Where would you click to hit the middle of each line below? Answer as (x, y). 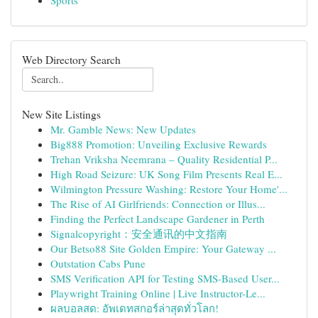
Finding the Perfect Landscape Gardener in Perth (158, 219)
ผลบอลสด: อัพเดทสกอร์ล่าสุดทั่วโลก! (135, 308)
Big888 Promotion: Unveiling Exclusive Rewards (159, 144)
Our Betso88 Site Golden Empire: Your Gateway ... (163, 248)
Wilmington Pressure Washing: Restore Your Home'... (169, 189)
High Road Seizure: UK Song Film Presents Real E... (166, 174)
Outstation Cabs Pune (98, 263)
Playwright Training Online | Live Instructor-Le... (158, 293)
